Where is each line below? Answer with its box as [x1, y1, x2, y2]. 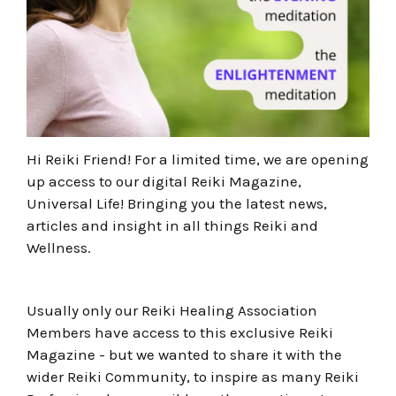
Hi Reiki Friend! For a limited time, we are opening [27, 150, 369, 169]
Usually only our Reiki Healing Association [27, 301, 317, 319]
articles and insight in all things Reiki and [27, 217, 318, 235]
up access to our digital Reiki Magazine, [27, 172, 301, 191]
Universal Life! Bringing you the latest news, [27, 194, 327, 213]
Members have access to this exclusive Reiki [27, 323, 333, 341]
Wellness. [27, 239, 95, 257]
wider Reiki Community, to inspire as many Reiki [27, 367, 359, 385]
